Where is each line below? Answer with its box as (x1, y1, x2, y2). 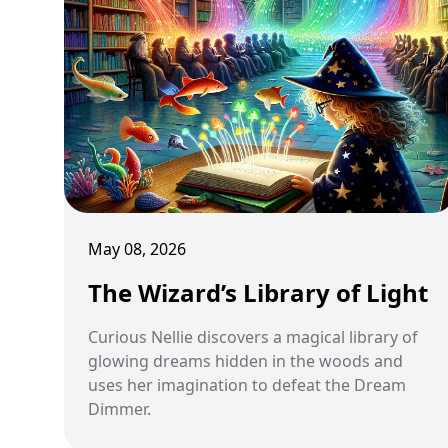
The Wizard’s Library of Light (88, 276, 428, 309)
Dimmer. (88, 398, 151, 420)
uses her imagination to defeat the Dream (88, 374, 406, 396)
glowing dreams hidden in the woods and (88, 350, 403, 372)
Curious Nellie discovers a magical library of (88, 326, 418, 348)
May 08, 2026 (88, 238, 186, 260)
